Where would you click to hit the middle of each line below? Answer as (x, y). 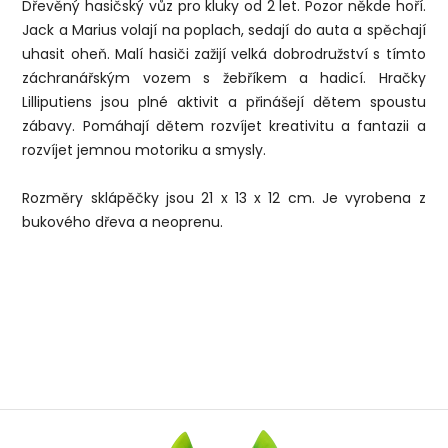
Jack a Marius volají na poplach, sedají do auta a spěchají (224, 30)
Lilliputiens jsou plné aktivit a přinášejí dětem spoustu (224, 102)
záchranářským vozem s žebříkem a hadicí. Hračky (224, 78)
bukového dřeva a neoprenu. (123, 222)
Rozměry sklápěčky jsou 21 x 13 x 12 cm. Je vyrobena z (224, 198)
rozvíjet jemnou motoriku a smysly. (144, 150)
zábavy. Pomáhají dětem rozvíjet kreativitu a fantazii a (224, 126)
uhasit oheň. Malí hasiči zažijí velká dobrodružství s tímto (224, 54)
